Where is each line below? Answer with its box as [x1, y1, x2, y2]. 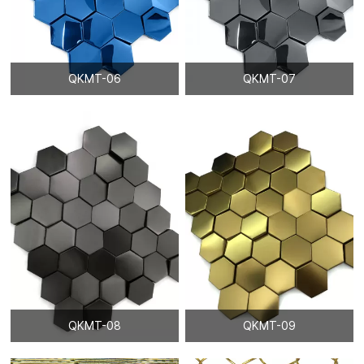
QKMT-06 [67, 71, 121, 85]
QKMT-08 [67, 318, 121, 332]
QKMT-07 [243, 71, 296, 85]
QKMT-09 [243, 318, 296, 332]
